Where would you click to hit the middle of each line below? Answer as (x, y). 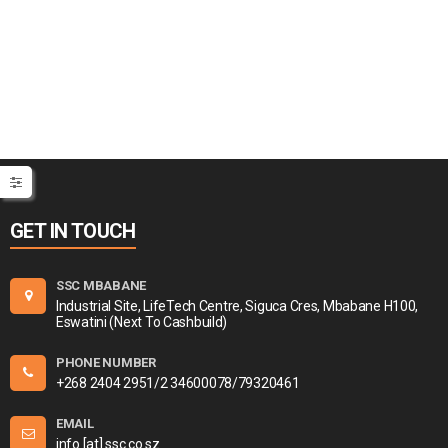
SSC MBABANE (101, 285)
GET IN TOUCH (73, 231)
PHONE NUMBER (106, 362)
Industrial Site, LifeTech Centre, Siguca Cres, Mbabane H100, (237, 306)
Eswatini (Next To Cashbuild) (142, 322)
